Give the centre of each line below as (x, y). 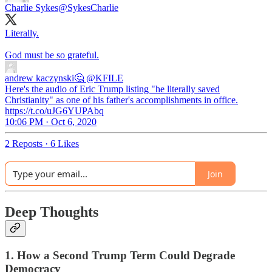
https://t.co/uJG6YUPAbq (54, 111)
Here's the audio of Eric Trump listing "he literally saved (112, 89)
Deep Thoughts (52, 212)
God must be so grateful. (52, 55)
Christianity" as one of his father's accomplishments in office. (121, 100)
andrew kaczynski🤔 (44, 78)
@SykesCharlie (88, 8)
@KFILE (105, 78)
